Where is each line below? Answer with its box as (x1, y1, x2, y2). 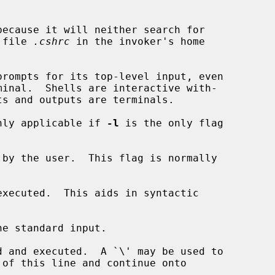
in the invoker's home (70, 35, 205, 47)
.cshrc (33, 35, 70, 47)
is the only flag (119, 117, 223, 129)
